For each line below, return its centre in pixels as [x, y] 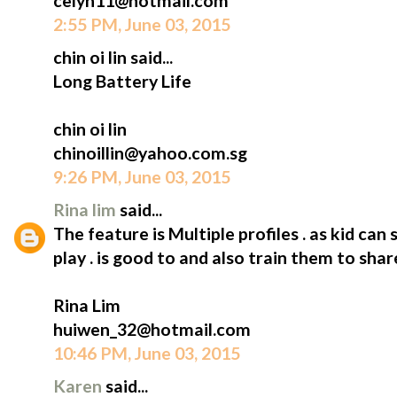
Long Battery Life [122, 82]
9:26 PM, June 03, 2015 [142, 177]
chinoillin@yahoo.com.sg [150, 153]
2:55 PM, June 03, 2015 [142, 25]
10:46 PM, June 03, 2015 [147, 354]
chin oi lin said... [113, 58]
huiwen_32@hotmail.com [152, 330]
